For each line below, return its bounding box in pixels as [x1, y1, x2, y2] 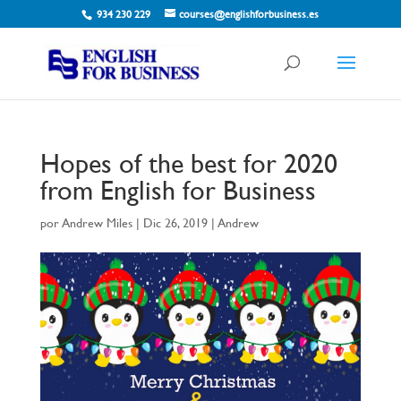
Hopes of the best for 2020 [39, 148, 337, 179]
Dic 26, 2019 [142, 216, 208, 230]
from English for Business [39, 175, 316, 206]
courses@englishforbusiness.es [179, 8, 320, 21]
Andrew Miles [61, 216, 132, 230]
